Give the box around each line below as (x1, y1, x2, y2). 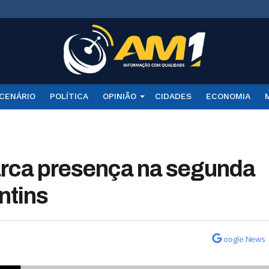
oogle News (223, 234, 266, 244)
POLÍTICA (49, 91, 88, 101)
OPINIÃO (102, 91, 136, 101)
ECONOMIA (205, 91, 250, 101)
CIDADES (154, 91, 192, 101)
